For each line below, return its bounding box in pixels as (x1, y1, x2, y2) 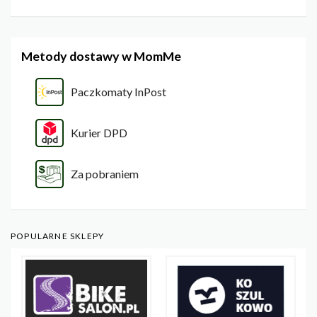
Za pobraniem (71, 167, 139, 181)
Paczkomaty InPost (71, 85, 166, 99)
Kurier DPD (71, 126, 127, 140)
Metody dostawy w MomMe (21, 48, 181, 64)
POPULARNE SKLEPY (11, 231, 105, 242)
